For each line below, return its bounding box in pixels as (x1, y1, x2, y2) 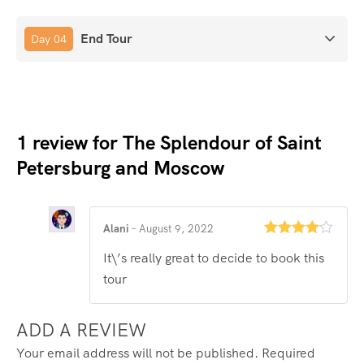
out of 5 (263, 252, 304, 266)
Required (262, 344, 315, 362)
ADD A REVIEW (16, 318, 146, 343)
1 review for (16, 129, 123, 155)
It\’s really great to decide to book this (103, 249, 324, 267)
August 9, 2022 (139, 221, 214, 236)
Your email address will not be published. (16, 344, 258, 362)
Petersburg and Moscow (16, 154, 224, 180)
